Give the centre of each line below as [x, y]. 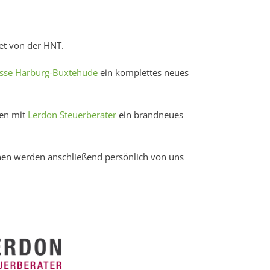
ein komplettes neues [143, 72]
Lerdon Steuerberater [72, 115]
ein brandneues [150, 115]
